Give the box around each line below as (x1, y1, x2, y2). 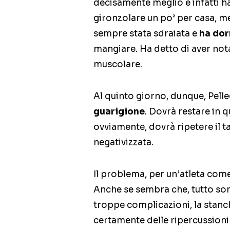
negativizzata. (93, 137, 154, 148)
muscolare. (93, 59, 142, 70)
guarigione (93, 106, 145, 118)
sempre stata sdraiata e (93, 28, 199, 40)
